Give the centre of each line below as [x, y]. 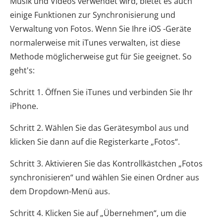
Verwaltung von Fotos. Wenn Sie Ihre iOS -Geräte [101, 28]
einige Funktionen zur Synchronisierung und [93, 15]
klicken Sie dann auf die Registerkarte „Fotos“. [95, 141]
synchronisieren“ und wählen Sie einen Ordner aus [105, 177]
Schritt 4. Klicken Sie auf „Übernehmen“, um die [98, 213]
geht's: [22, 70]
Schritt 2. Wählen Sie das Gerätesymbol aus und [99, 128]
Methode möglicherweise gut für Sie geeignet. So [101, 56]
